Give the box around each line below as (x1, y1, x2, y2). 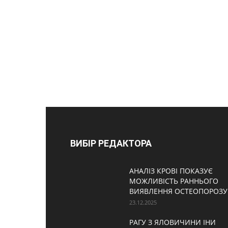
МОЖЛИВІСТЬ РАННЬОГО (129, 176, 218, 186)
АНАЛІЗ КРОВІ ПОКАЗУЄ (129, 166, 213, 176)
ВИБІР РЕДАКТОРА (70, 138, 152, 149)
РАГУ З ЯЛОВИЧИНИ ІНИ (129, 217, 216, 227)
